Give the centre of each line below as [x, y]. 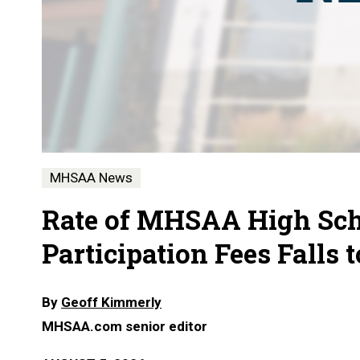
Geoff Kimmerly [111, 302]
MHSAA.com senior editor [125, 326]
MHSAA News [91, 177]
